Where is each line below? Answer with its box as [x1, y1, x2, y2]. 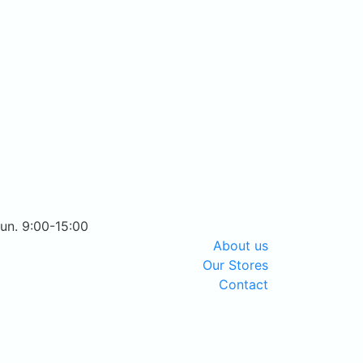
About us [213, 237, 268, 254]
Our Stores [203, 257, 268, 274]
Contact [219, 276, 268, 293]
